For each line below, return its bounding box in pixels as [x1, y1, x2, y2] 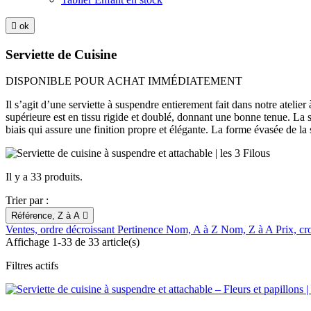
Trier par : [6, 194, 49, 207]
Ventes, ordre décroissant [6, 224, 117, 236]
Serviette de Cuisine [6, 47, 117, 62]
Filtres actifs [6, 260, 58, 272]
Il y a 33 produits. [6, 171, 83, 183]
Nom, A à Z [166, 224, 221, 236]
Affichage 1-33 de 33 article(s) [6, 236, 140, 249]
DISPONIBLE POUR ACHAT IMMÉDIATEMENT [6, 75, 242, 87]
